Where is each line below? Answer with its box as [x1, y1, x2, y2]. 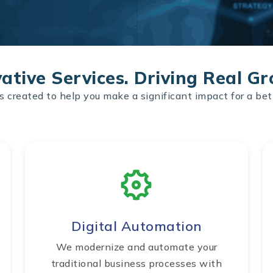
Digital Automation [71, 218, 202, 235]
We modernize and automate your [55, 241, 218, 253]
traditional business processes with [51, 257, 222, 270]
